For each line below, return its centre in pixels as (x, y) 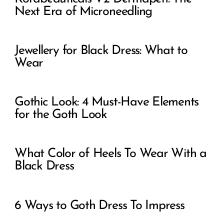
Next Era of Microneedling (83, 11)
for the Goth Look (61, 115)
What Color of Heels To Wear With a (110, 154)
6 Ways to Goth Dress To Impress (99, 205)
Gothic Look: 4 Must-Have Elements (107, 102)
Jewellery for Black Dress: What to (101, 50)
